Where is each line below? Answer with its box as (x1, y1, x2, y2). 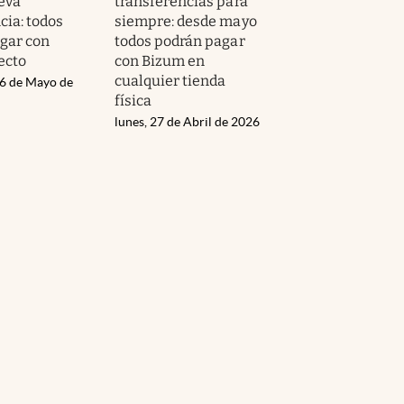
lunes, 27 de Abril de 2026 (115, 114, 260, 129)
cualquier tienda (115, 71, 226, 89)
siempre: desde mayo (115, 12, 257, 30)
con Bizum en (115, 51, 206, 69)
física (115, 91, 152, 109)
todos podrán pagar (115, 32, 245, 50)
